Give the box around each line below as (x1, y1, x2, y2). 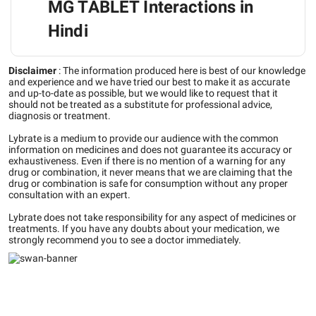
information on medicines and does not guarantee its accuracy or (8, 144, 292, 155)
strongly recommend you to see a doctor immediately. (8, 234, 241, 245)
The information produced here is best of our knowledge (63, 65, 305, 76)
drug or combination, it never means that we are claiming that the (8, 166, 292, 178)
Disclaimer (8, 65, 56, 76)
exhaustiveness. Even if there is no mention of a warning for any (8, 155, 286, 166)
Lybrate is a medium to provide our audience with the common (8, 133, 279, 144)
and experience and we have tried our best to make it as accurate (8, 76, 290, 87)
